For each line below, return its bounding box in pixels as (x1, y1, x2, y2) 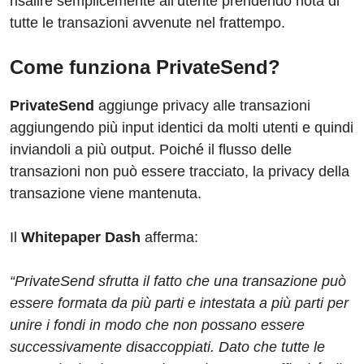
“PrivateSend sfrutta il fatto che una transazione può (10, 273, 346, 290)
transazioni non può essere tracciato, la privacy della (10, 163, 349, 180)
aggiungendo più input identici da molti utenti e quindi (10, 119, 353, 136)
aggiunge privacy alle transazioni (94, 97, 310, 115)
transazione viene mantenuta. (10, 185, 201, 202)
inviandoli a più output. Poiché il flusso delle (10, 141, 292, 158)
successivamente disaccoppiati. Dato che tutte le (10, 339, 325, 356)
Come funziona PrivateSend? (10, 56, 280, 79)
